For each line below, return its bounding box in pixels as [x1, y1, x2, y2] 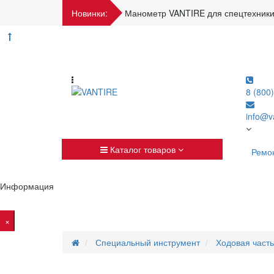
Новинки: [72, 7, 108, 19]
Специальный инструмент [95, 236, 200, 248]
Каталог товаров [110, 143, 176, 155]
